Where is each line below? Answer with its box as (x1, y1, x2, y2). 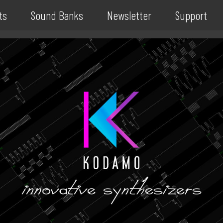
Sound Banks (30, 8, 83, 22)
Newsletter (107, 8, 151, 22)
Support (175, 8, 207, 22)
